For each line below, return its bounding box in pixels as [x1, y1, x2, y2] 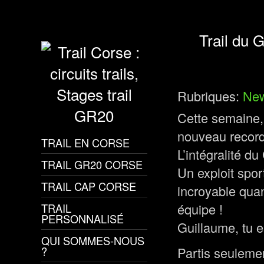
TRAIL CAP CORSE [41, 179, 136, 194]
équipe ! [177, 200, 223, 218]
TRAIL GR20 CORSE [41, 157, 143, 172]
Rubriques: [177, 87, 243, 105]
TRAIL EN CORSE [41, 135, 130, 150]
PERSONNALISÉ [41, 211, 124, 226]
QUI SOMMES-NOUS [41, 233, 144, 248]
